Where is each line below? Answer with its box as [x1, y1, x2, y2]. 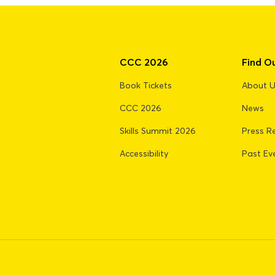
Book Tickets [120, 80, 172, 91]
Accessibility [120, 148, 169, 160]
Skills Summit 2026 [120, 125, 196, 137]
